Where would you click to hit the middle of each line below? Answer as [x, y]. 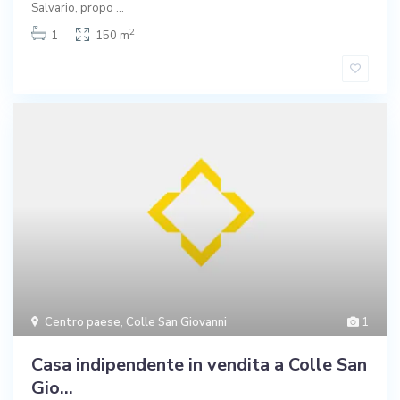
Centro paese [83, 322]
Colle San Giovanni [176, 322]
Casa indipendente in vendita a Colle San [199, 364]
